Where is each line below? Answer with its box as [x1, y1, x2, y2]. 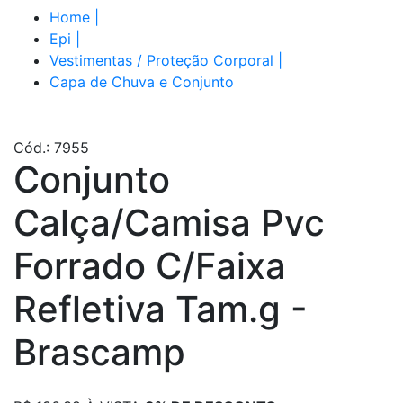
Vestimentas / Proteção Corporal [49, 50, 273, 69]
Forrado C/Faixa [13, 243, 286, 288]
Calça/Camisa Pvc [13, 200, 325, 245]
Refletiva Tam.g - [13, 286, 308, 331]
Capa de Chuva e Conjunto [49, 72, 234, 91]
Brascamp [13, 329, 185, 374]
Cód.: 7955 [13, 138, 89, 157]
